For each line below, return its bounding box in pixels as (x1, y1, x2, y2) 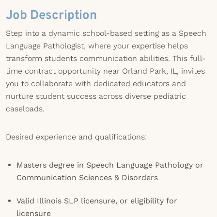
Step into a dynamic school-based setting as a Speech (6, 29, 206, 38)
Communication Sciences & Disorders (16, 173, 158, 182)
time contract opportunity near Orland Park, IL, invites (6, 66, 205, 76)
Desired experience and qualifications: (6, 132, 147, 141)
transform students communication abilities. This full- (6, 54, 206, 63)
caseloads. (6, 104, 45, 113)
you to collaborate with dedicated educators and (6, 79, 186, 88)
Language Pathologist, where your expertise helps (6, 41, 188, 50)
